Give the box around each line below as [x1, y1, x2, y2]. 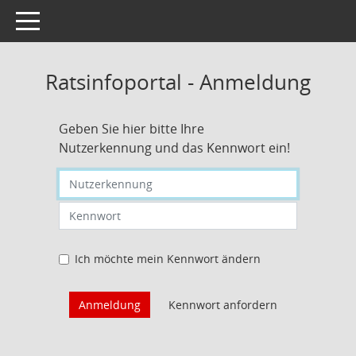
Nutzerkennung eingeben [58, 170, 195, 185]
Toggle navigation [15, 12, 109, 27]
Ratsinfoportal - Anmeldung [45, 68, 311, 96]
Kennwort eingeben [58, 202, 163, 217]
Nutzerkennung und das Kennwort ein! [59, 139, 290, 157]
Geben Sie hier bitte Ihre [59, 120, 204, 137]
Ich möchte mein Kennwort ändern [75, 251, 261, 266]
